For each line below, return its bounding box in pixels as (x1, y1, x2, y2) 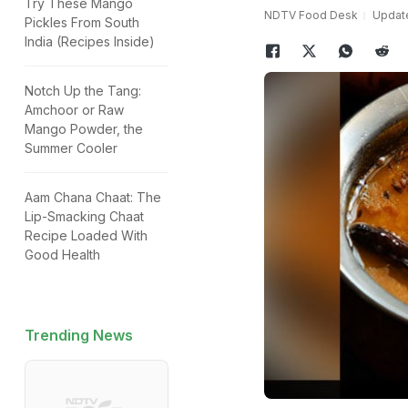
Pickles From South (25, 15, 139, 30)
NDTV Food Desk (263, 8, 358, 22)
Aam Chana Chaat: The (25, 189, 161, 205)
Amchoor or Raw (25, 102, 124, 117)
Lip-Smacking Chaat (25, 209, 144, 224)
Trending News (25, 326, 133, 344)
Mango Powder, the (25, 121, 143, 137)
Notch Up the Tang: (25, 83, 141, 98)
